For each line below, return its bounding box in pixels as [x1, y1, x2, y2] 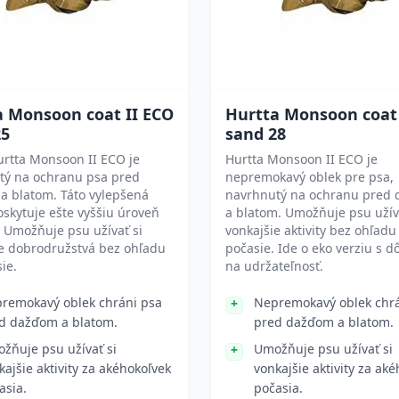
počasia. [254, 379, 303, 396]
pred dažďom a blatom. [254, 313, 394, 330]
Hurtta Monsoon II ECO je [225, 151, 378, 167]
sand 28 [225, 123, 286, 144]
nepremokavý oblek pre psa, [225, 168, 394, 185]
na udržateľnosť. [225, 257, 323, 274]
